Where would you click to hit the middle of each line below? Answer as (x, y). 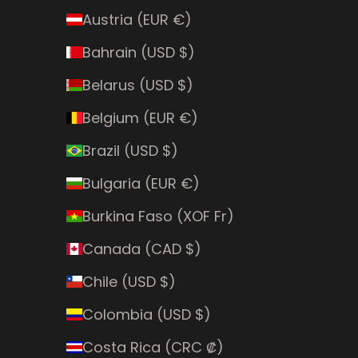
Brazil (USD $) (130, 150)
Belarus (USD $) (137, 85)
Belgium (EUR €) (140, 117)
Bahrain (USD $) (138, 52)
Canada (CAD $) (141, 249)
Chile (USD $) (129, 281)
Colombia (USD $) (146, 314)
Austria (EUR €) (137, 19)
